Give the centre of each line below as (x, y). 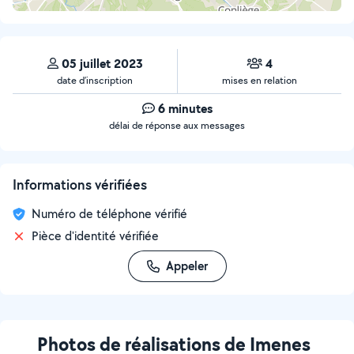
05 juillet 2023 (102, 63)
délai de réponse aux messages (177, 125)
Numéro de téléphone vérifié (109, 214)
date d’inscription (95, 80)
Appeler (186, 266)
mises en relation (260, 80)
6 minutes (185, 108)
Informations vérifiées (80, 185)
